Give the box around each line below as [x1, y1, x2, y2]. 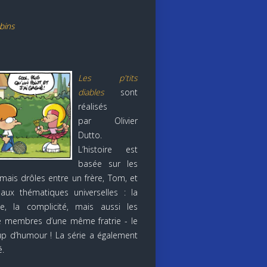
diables [77, 86, 104, 98]
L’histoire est [77, 143, 138, 155]
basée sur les [77, 157, 138, 169]
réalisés [77, 100, 107, 112]
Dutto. [77, 129, 102, 141]
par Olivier [77, 114, 138, 126]
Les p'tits [77, 72, 138, 83]
